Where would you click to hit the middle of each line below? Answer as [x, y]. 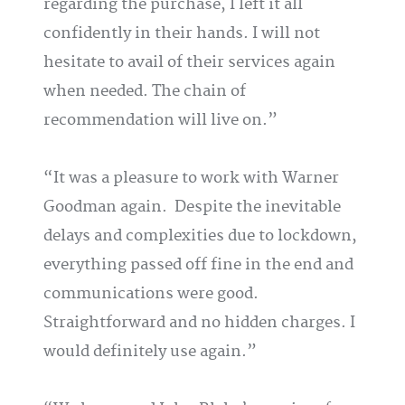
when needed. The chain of [145, 91]
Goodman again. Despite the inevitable [192, 207]
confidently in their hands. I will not [182, 33]
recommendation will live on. [155, 120]
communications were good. [151, 294]
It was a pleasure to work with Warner [196, 178]
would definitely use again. [145, 352]
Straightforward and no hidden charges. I [199, 323]
